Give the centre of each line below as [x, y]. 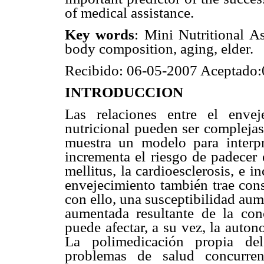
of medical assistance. [129, 12]
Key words [100, 34]
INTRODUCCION [124, 93]
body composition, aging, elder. [159, 48]
